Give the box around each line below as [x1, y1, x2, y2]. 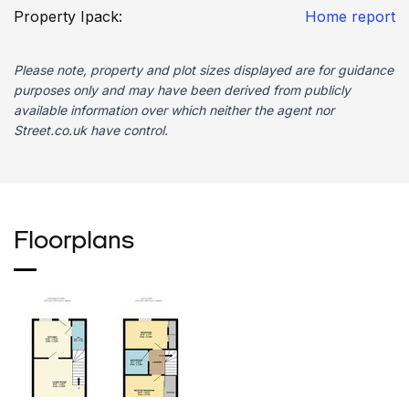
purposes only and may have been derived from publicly [14, 82, 351, 99]
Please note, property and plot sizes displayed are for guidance [14, 62, 393, 79]
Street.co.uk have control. [14, 122, 168, 139]
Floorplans [14, 229, 134, 256]
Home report [305, 7, 395, 26]
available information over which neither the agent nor [14, 102, 334, 119]
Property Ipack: [14, 7, 122, 26]
